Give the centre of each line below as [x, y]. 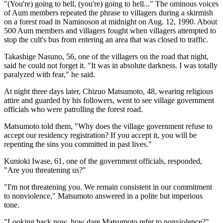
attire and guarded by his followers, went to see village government [109, 100]
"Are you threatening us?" [45, 170]
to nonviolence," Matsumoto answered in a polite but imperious [103, 196]
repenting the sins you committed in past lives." [78, 144]
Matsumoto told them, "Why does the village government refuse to [108, 126]
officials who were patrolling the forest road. [73, 109]
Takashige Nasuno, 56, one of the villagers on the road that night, [106, 56]
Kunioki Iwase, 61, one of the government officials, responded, [103, 161]
